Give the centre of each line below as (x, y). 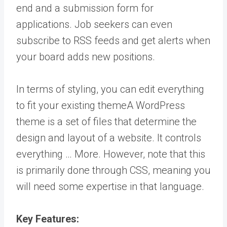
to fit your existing (57, 105)
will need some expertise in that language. (110, 186)
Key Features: (48, 219)
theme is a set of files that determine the (106, 121)
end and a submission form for (85, 8)
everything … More (57, 154)
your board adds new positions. (86, 56)
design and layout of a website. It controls (109, 138)
